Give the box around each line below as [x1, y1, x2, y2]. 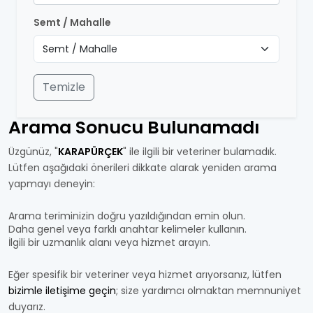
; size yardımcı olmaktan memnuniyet [116, 284, 301, 298]
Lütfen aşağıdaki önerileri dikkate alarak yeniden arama [8, 161, 277, 175]
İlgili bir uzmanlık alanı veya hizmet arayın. [8, 235, 210, 249]
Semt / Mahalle [34, 15, 111, 29]
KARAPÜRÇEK [58, 145, 123, 159]
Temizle [43, 79, 85, 95]
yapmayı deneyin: [8, 177, 95, 191]
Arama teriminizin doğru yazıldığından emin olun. [8, 209, 245, 223]
